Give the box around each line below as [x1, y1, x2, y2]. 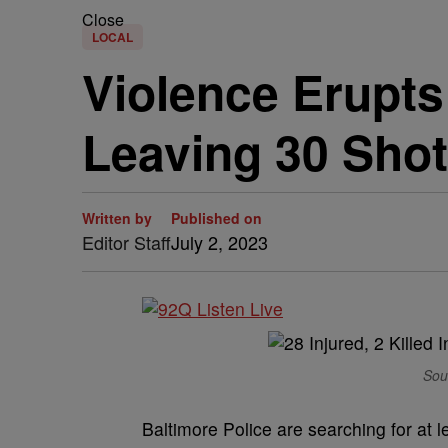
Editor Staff [82, 229, 171, 255]
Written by [82, 208, 152, 228]
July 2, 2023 [171, 229, 268, 255]
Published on [171, 208, 262, 228]
